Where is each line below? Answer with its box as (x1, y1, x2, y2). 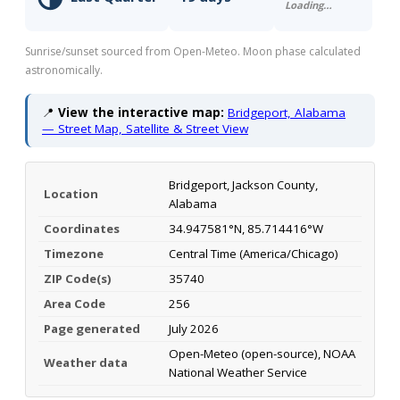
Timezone (44, 245, 104, 262)
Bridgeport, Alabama (228, 104, 346, 121)
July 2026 (169, 320, 219, 337)
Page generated (44, 320, 140, 337)
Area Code (44, 295, 105, 312)
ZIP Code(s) (44, 270, 112, 287)
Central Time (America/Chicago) (169, 245, 338, 262)
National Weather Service (169, 363, 307, 380)
